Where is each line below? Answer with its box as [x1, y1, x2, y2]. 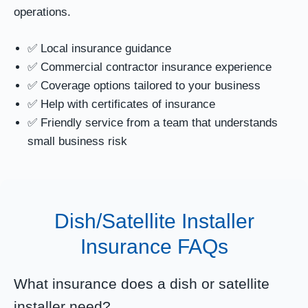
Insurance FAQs [80, 234, 228, 258]
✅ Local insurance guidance [27, 41, 171, 55]
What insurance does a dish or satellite [14, 275, 269, 291]
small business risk [27, 134, 127, 148]
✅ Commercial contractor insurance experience [27, 60, 272, 74]
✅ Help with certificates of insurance [27, 97, 215, 111]
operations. [14, 5, 71, 19]
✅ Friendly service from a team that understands [27, 115, 278, 129]
